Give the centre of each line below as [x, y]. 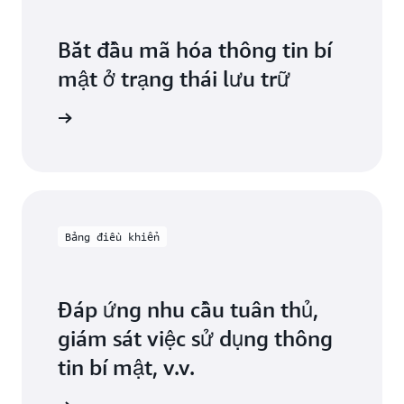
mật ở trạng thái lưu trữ [174, 78]
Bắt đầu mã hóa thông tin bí [195, 50]
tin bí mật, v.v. [126, 367]
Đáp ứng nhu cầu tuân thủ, [188, 309]
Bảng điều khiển [112, 237]
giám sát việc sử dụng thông [195, 338]
